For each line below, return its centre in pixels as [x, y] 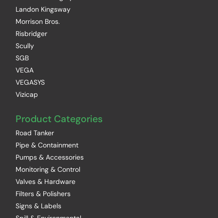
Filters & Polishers [43, 194]
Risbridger [31, 34]
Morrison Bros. [38, 21]
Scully [25, 46]
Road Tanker [35, 133]
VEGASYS [30, 82]
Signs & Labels [38, 206]
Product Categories [59, 119]
